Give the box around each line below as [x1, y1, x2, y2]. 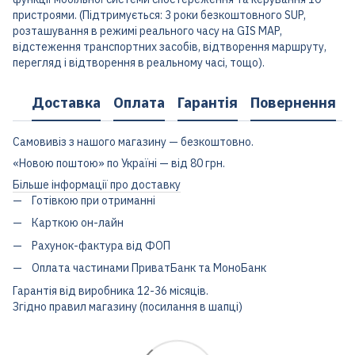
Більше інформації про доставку [13, 177, 181, 192]
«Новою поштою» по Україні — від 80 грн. [13, 156, 225, 170]
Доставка [32, 93, 101, 112]
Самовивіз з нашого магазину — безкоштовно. [13, 135, 254, 149]
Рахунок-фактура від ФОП [32, 238, 170, 253]
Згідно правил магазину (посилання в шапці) [13, 299, 242, 314]
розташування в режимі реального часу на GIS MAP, [13, 24, 282, 38]
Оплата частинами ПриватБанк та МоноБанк [32, 261, 266, 276]
